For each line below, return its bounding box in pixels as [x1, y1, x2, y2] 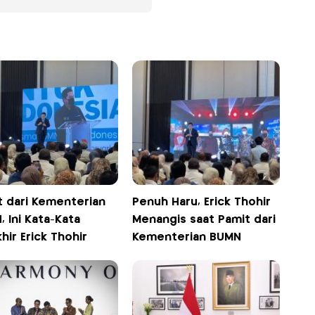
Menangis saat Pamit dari [132, 214, 276, 226]
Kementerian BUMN [132, 232, 242, 243]
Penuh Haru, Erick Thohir [132, 197, 271, 208]
